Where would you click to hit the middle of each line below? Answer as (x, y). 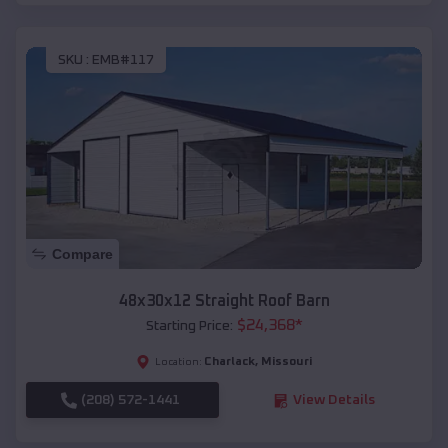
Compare (82, 254)
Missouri (286, 362)
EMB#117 (123, 59)
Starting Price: (189, 326)
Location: (178, 362)
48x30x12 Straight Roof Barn (224, 301)
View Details (333, 400)
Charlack (229, 362)
